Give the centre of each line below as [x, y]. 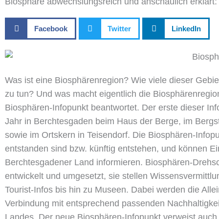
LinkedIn [186, 28]
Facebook [51, 28]
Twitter [119, 28]
